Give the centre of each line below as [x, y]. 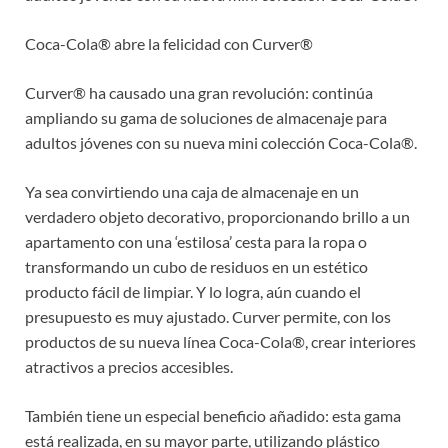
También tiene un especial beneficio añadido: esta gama [213, 415]
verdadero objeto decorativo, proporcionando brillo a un [217, 216]
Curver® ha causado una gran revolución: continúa [199, 92]
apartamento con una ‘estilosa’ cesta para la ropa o [196, 241]
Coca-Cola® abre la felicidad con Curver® [169, 43]
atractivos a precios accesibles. [129, 366]
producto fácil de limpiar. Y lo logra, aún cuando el [193, 291]
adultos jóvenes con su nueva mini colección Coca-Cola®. [221, 142]
